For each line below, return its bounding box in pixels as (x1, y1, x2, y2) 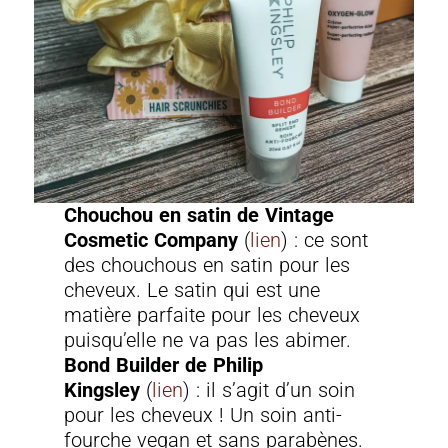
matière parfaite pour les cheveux (64, 303, 361, 328)
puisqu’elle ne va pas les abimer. (64, 328, 352, 353)
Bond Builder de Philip (64, 353, 264, 378)
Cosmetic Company (64, 228, 245, 253)
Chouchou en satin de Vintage (64, 203, 335, 228)
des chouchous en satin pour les (64, 253, 351, 278)
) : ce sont (281, 228, 369, 253)
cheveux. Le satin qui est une (64, 278, 321, 303)
